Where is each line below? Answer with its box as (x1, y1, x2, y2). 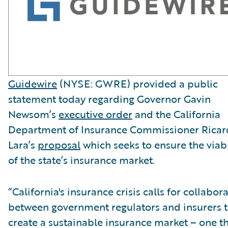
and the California (132, 106, 220, 122)
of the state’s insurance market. (8, 152, 155, 168)
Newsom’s (8, 106, 59, 122)
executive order (59, 106, 132, 122)
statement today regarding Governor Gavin (8, 91, 211, 107)
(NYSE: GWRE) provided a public (57, 76, 218, 92)
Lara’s (8, 137, 38, 153)
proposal (38, 137, 80, 153)
